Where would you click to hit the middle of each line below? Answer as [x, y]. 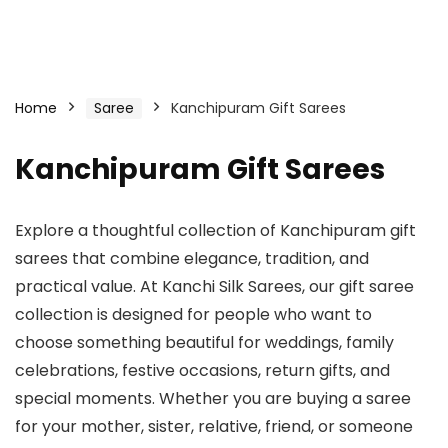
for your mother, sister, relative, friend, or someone [214, 426]
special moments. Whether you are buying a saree [213, 398]
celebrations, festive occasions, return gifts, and [202, 370]
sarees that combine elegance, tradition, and [192, 258]
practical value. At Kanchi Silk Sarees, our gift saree [214, 286]
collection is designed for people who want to [193, 314]
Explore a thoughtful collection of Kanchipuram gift [215, 230]
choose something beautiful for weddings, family [204, 342]
